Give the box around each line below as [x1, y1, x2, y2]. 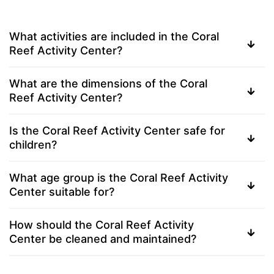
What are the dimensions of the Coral [9, 76, 207, 90]
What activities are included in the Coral [9, 29, 219, 43]
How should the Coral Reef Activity [9, 218, 194, 231]
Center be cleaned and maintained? [9, 232, 196, 245]
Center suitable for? [9, 185, 114, 198]
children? [9, 138, 57, 151]
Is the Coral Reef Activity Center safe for [9, 124, 225, 137]
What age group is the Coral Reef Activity [9, 171, 228, 184]
